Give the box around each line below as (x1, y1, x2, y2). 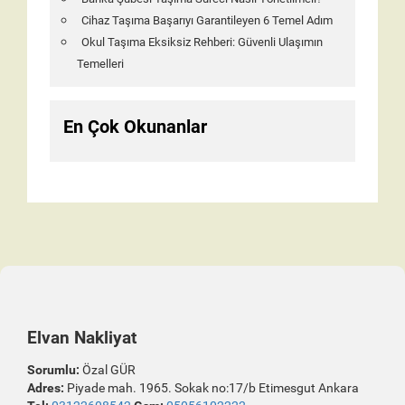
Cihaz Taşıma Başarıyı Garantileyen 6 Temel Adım (81, 14, 333, 27)
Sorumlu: (27, 363, 80, 377)
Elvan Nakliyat (27, 327, 137, 348)
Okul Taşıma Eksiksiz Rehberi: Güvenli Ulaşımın (81, 35, 323, 49)
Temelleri (77, 57, 124, 71)
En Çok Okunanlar (63, 116, 207, 137)
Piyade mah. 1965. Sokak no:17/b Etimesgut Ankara (64, 381, 359, 395)
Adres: (27, 381, 64, 395)
